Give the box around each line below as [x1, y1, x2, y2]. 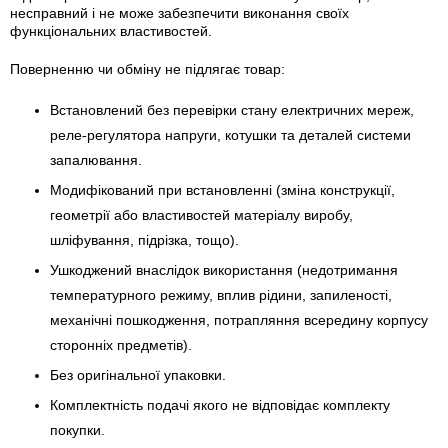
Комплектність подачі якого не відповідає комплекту [50, 397, 390, 414]
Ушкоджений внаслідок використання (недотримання [50, 262, 398, 279]
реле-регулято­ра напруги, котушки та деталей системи [50, 127, 411, 144]
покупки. [50, 422, 105, 439]
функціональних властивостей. [10, 23, 212, 40]
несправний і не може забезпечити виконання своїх [10, 5, 349, 22]
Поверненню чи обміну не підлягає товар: [10, 61, 285, 78]
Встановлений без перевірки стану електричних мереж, [50, 102, 414, 119]
